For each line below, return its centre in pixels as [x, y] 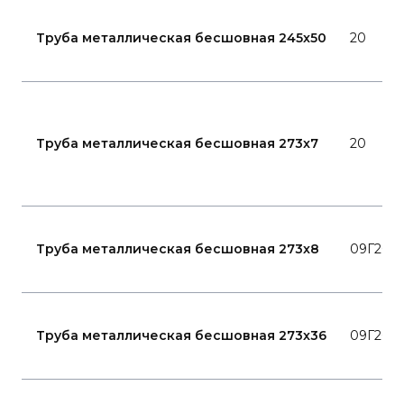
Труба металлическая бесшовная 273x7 [177, 143]
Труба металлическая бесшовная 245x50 [181, 38]
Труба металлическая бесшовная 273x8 [178, 249]
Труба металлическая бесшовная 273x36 [181, 335]
